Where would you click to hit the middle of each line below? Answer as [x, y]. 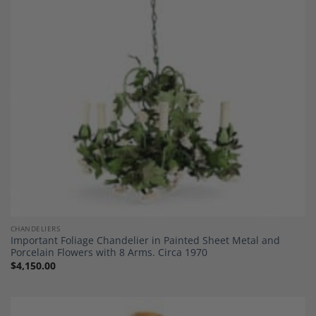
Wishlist [284, 16]
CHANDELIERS [35, 228]
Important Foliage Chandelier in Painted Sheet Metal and [145, 241]
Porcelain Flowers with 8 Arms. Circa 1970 [109, 253]
